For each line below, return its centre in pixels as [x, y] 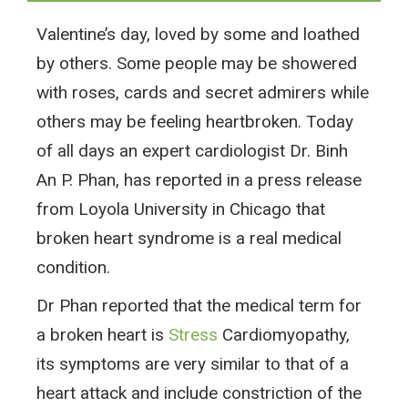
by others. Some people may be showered [197, 63]
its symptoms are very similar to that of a [193, 363]
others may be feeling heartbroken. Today [195, 121]
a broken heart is [102, 334]
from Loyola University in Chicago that [181, 209]
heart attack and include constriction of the [199, 393]
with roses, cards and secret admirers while [203, 92]
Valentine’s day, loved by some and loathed [198, 34]
